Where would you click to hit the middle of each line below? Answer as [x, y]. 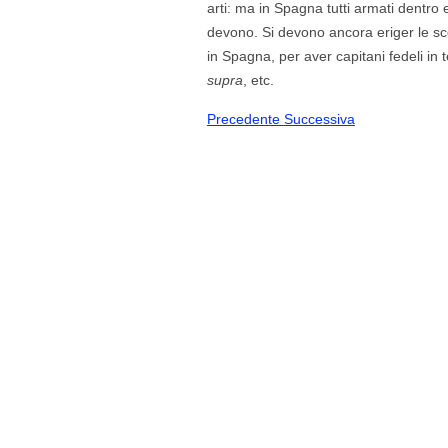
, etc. [258, 79]
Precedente [245, 118]
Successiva [319, 118]
